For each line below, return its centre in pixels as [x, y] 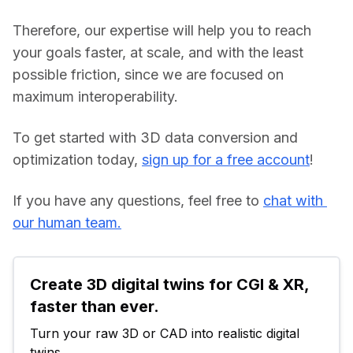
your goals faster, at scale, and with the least [158, 52]
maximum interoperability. [95, 96]
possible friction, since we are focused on [148, 74]
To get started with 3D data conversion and [155, 137]
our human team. [67, 222]
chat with [293, 200]
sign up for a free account [226, 159]
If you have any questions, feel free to [138, 200]
